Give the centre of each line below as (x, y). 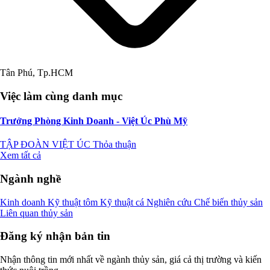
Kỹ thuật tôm (74, 202)
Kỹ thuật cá (123, 202)
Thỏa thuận (115, 145)
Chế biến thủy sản (228, 202)
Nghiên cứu (170, 202)
